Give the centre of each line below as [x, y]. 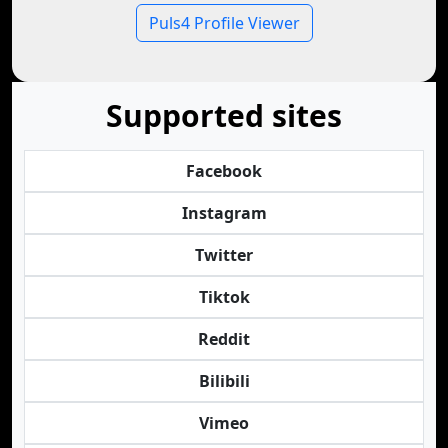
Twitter [224, 255]
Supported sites [224, 115]
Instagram [224, 213]
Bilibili [224, 381]
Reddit [224, 339]
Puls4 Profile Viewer [224, 23]
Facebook [224, 171]
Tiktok [224, 297]
